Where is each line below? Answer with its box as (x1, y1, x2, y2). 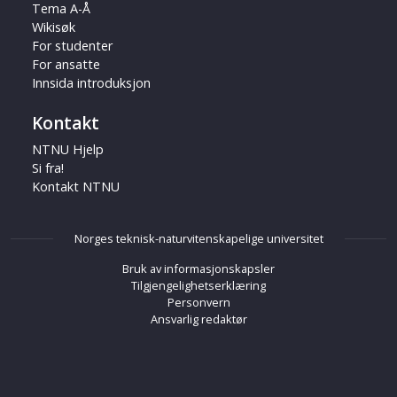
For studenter (32, 36, 113, 54)
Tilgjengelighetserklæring (131, 276, 266, 293)
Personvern (167, 293, 230, 310)
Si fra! (32, 159, 64, 176)
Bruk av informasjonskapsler (122, 260, 275, 276)
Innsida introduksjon (32, 74, 151, 91)
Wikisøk (32, 18, 75, 35)
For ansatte (32, 55, 100, 73)
